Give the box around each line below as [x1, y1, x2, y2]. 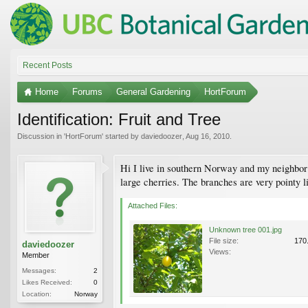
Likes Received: [22, 278, 72, 286]
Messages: [22, 266, 56, 274]
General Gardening [116, 86, 190, 97]
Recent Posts [23, 60, 72, 70]
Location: [22, 289, 52, 298]
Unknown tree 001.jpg [209, 225, 282, 234]
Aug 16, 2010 [186, 131, 230, 140]
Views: [209, 247, 231, 256]
